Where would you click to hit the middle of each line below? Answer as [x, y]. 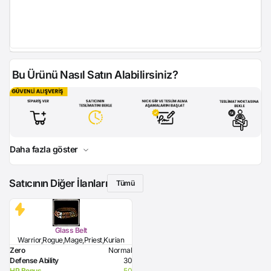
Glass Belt [71, 230]
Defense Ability [34, 260]
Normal [120, 250]
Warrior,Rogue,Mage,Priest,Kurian [71, 240]
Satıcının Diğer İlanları [58, 183]
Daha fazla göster [45, 149]
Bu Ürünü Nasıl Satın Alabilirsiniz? [94, 75]
